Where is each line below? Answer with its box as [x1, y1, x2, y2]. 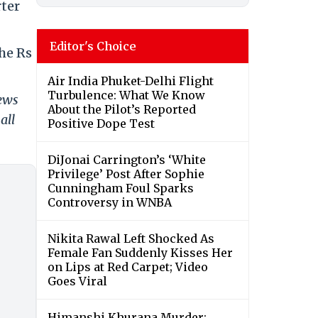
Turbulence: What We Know [48, 88, 205, 103]
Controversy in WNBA [48, 195, 172, 210]
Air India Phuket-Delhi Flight [48, 74, 214, 89]
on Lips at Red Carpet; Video [48, 260, 208, 275]
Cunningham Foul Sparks [48, 181, 194, 196]
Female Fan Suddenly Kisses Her [48, 246, 233, 261]
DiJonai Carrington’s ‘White [48, 153, 206, 168]
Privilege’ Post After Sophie [48, 167, 204, 182]
